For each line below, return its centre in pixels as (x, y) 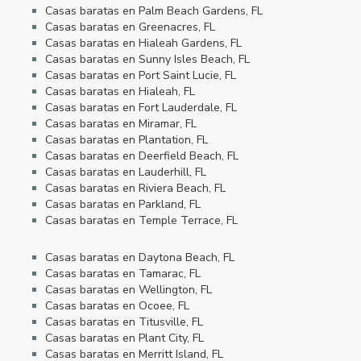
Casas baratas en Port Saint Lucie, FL (141, 75)
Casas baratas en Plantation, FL (127, 139)
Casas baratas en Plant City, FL (124, 338)
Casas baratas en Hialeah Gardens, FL (143, 43)
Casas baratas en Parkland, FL (123, 204)
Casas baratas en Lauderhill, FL (126, 172)
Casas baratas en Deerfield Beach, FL (142, 156)
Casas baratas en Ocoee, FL (117, 305)
